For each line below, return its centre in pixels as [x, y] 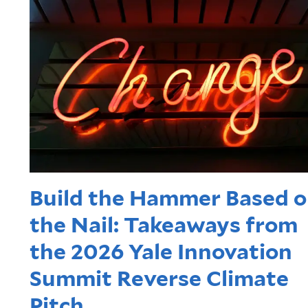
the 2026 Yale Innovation [161, 251]
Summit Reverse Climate [159, 278]
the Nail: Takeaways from [163, 224]
